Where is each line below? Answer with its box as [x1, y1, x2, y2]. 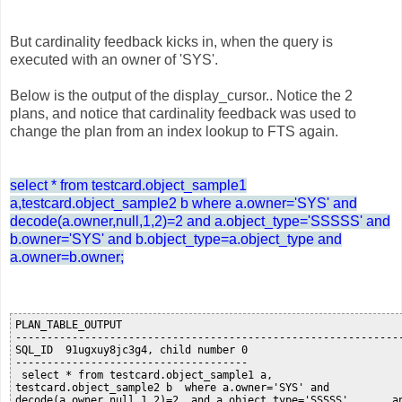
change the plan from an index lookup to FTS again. [10, 124, 338, 140]
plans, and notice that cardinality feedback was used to [10, 106, 356, 122]
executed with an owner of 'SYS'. [10, 52, 218, 68]
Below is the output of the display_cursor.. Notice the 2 [10, 88, 353, 104]
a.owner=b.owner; [10, 249, 124, 266]
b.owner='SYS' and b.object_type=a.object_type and [10, 232, 342, 248]
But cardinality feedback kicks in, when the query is [10, 34, 333, 50]
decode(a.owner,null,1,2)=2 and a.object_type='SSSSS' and [10, 214, 390, 230]
